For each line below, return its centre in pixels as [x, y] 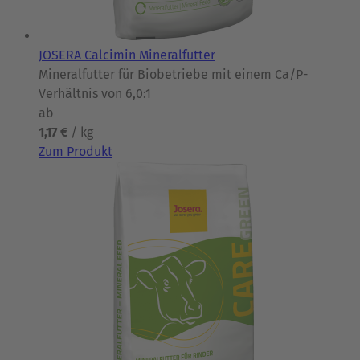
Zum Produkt [76, 151]
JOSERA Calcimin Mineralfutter [127, 55]
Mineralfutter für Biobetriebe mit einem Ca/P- [173, 74]
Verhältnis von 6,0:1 [95, 93]
